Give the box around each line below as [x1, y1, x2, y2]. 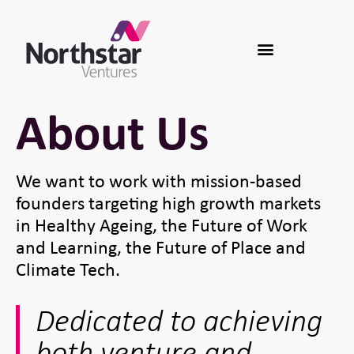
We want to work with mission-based [16, 168, 302, 193]
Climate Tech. [16, 256, 120, 281]
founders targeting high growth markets [16, 190, 321, 215]
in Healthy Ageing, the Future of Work [16, 212, 307, 237]
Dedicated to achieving [36, 301, 322, 340]
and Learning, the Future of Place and [16, 234, 306, 259]
